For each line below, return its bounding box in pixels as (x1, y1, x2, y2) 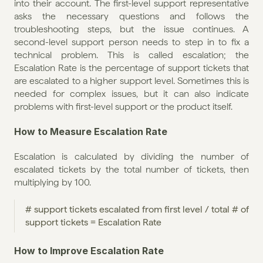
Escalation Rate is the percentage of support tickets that (14, 62, 249, 73)
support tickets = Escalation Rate (25, 216, 161, 228)
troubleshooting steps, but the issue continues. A (14, 23, 249, 35)
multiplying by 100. (14, 176, 91, 188)
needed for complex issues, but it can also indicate (14, 87, 249, 99)
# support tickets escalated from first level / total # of (25, 203, 249, 215)
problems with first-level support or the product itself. (14, 100, 232, 112)
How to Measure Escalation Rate (14, 125, 167, 137)
